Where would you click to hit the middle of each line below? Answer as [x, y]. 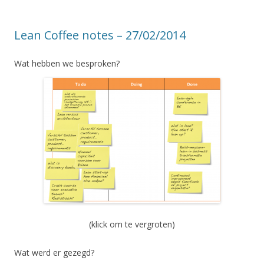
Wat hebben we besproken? [67, 63]
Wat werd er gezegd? [54, 252]
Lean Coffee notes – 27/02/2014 [100, 35]
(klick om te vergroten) [132, 224]
